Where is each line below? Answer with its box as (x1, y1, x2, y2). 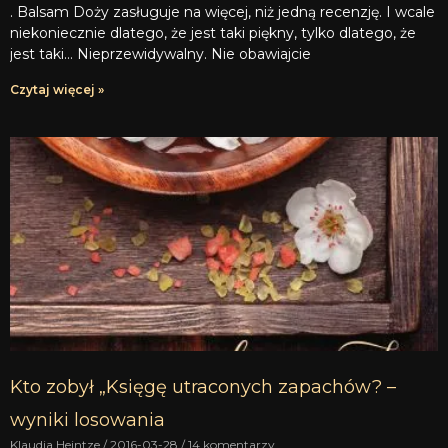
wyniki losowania (10, 408, 165, 431)
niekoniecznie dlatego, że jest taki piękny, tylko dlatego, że (10, 23, 416, 42)
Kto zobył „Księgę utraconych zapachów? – (10, 375, 396, 398)
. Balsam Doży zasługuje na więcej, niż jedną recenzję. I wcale (10, 2, 435, 21)
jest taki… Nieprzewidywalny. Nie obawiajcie (10, 44, 311, 63)
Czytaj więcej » (10, 81, 104, 97)
